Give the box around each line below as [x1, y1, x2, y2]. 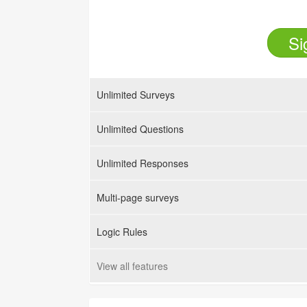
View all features [97, 259, 168, 273]
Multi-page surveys [97, 191, 179, 204]
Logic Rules [97, 225, 147, 238]
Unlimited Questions [97, 122, 184, 136]
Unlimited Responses [97, 156, 188, 170]
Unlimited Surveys [97, 88, 175, 101]
